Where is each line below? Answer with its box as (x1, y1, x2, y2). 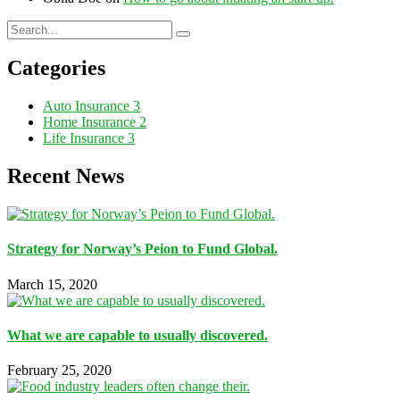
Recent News (7, 164, 124, 188)
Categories (7, 56, 105, 80)
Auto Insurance (43, 98, 133, 114)
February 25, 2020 (7, 362, 112, 379)
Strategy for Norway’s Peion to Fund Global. (7, 241, 278, 257)
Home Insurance (43, 114, 139, 130)
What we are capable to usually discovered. (7, 327, 268, 343)
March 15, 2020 (7, 276, 97, 292)
